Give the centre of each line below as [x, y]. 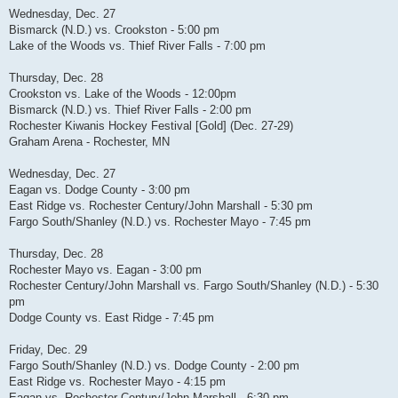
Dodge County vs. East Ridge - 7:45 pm [111, 317]
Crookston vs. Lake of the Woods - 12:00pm [123, 93]
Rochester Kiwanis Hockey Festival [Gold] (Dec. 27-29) [151, 125]
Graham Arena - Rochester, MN [89, 141]
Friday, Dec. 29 [48, 349]
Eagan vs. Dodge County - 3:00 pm [99, 189]
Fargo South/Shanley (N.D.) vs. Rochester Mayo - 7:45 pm [160, 221]
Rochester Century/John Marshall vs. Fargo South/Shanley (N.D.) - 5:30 [194, 285]
